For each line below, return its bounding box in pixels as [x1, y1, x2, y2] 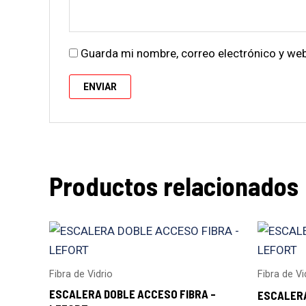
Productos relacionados [49, 170, 298, 202]
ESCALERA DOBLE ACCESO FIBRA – [49, 286, 216, 301]
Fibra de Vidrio [49, 268, 113, 281]
